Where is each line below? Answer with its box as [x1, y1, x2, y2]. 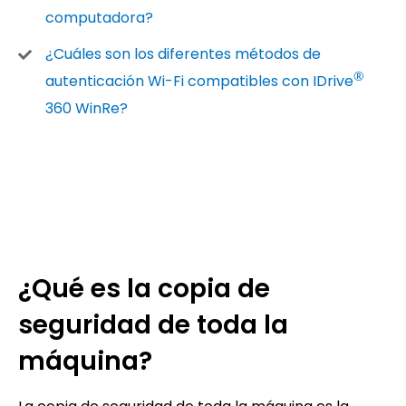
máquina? [18, 343, 152, 379]
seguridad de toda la [18, 307, 288, 343]
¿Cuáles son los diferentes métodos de [45, 43, 321, 64]
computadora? [45, 7, 153, 28]
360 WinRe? [45, 98, 128, 119]
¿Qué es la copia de [18, 271, 270, 306]
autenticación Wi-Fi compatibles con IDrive [45, 71, 353, 92]
